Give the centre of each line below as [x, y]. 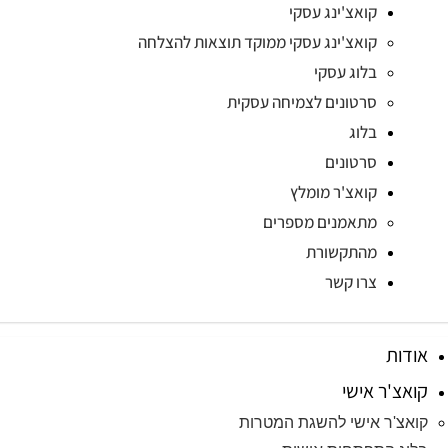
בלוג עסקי [345, 72]
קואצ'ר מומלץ [333, 192]
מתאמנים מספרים [319, 222]
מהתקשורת [341, 252]
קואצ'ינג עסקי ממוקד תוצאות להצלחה [257, 42]
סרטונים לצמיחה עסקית [301, 102]
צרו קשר [350, 282]
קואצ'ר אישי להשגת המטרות [333, 422]
